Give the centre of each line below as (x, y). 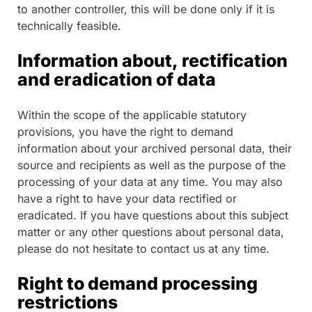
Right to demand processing (138, 283)
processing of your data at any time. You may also (150, 181)
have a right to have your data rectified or (127, 198)
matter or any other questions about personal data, (151, 232)
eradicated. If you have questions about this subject (153, 215)
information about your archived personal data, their (155, 148)
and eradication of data (117, 79)
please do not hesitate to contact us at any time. (143, 248)
